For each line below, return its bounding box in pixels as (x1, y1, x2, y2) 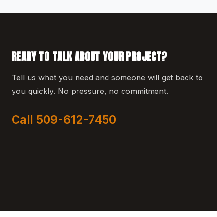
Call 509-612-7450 (12, 112, 116, 126)
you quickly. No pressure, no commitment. (12, 86, 168, 96)
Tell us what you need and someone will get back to (12, 72, 203, 82)
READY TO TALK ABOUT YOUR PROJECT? (12, 49, 167, 64)
